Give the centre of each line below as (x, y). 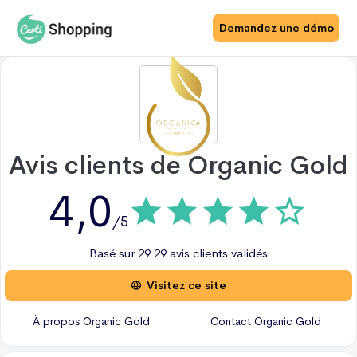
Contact (232, 321)
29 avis (172, 253)
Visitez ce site (186, 285)
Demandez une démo (276, 27)
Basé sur (114, 253)
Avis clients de (98, 165)
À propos (58, 321)
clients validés (229, 253)
